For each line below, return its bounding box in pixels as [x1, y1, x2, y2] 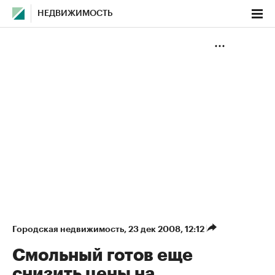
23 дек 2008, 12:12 [128, 225, 206, 233]
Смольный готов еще [12, 247, 193, 264]
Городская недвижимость [12, 225, 124, 233]
